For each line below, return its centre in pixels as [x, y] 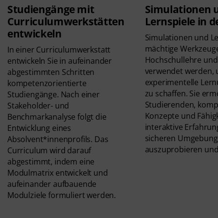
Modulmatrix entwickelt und [58, 173]
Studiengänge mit [51, 9]
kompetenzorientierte [47, 83]
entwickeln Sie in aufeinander [60, 61]
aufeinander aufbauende [52, 184]
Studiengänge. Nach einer [54, 95]
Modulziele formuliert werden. [62, 195]
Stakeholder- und [38, 106]
